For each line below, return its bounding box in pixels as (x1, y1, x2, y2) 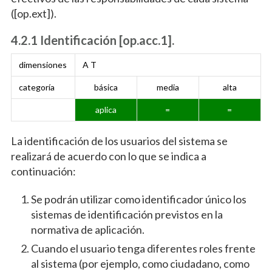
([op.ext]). (10, 7, 56, 21)
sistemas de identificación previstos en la (30, 208, 223, 222)
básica (93, 82, 118, 93)
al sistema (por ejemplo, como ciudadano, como (30, 257, 250, 271)
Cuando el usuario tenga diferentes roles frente (30, 242, 256, 256)
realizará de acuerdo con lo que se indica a (10, 149, 206, 163)
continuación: (10, 165, 76, 178)
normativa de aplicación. (30, 223, 144, 237)
